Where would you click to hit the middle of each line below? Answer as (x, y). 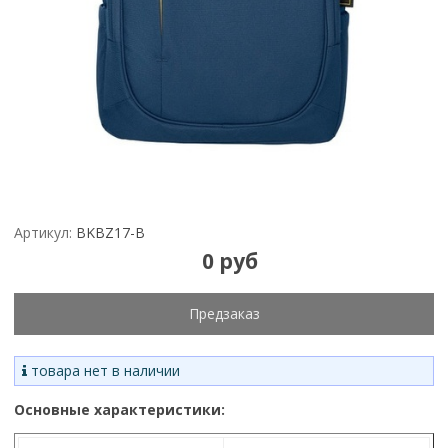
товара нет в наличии (103, 370)
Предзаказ (224, 313)
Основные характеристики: (119, 409)
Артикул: (43, 233)
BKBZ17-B (110, 233)
